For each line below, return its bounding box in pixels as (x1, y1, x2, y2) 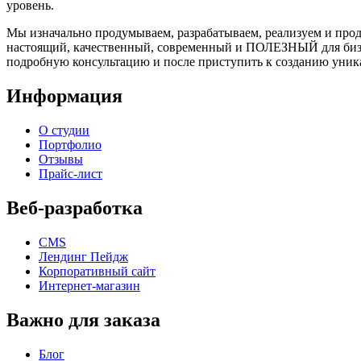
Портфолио (39, 138, 102, 152)
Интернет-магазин (39, 278, 140, 293)
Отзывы (39, 152, 83, 167)
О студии (39, 123, 89, 138)
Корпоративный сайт (39, 263, 156, 278)
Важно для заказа (6, 309, 160, 330)
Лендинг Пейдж (39, 249, 128, 263)
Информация (6, 85, 122, 107)
